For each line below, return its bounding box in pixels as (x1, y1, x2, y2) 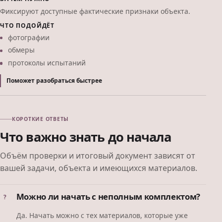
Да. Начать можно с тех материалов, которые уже (16, 210, 188, 220)
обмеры (8, 45, 35, 55)
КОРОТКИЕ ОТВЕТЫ (12, 115, 69, 122)
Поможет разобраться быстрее (6, 76, 103, 85)
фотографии (8, 32, 50, 42)
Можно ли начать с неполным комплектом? (16, 191, 201, 203)
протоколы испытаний (8, 57, 86, 67)
